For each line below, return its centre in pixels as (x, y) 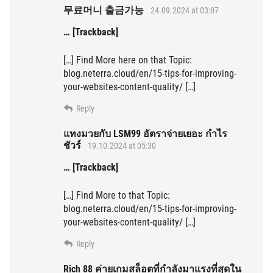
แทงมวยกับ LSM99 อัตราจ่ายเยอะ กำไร (145, 134)
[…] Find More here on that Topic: (128, 60)
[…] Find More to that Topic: (117, 196)
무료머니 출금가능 (104, 10)
